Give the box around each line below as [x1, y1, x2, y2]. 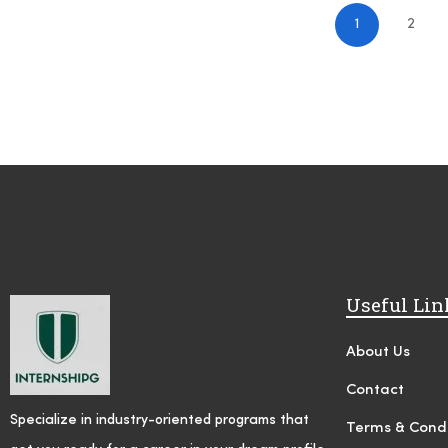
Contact [346, 382, 404, 398]
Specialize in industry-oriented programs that [10, 412, 309, 427]
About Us [346, 344, 410, 360]
